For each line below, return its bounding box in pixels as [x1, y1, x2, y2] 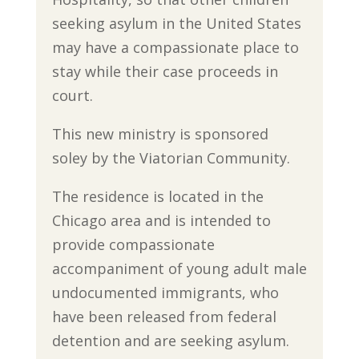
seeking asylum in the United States [51, 13, 301, 33]
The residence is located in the [51, 186, 264, 206]
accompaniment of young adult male [51, 258, 307, 278]
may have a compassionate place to [51, 37, 299, 57]
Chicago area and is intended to [51, 210, 271, 230]
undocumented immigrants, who [51, 282, 279, 302]
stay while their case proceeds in [51, 61, 278, 81]
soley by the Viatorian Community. [51, 147, 290, 167]
